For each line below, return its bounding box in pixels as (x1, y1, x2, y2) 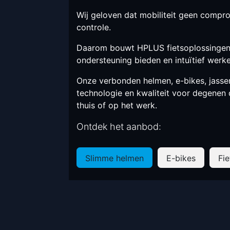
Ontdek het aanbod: (76, 121, 162, 132)
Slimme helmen (85, 152, 144, 163)
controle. (76, 22, 111, 32)
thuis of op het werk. (76, 100, 158, 110)
